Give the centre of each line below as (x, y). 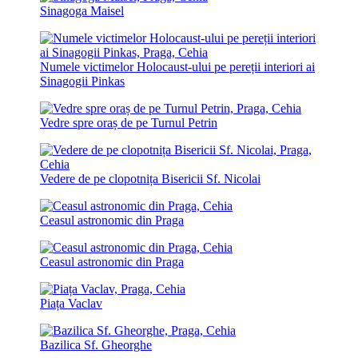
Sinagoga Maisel (82, 10)
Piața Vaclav (71, 303)
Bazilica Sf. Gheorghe (96, 344)
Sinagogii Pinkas (82, 81)
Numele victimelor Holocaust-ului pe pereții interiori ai (177, 66)
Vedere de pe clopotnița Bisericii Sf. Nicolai (150, 178)
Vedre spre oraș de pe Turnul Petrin (129, 122)
